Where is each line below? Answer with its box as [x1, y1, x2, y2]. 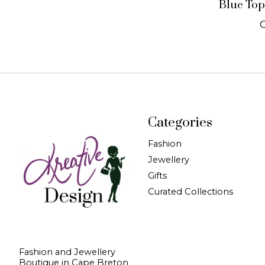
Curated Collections [147, 186, 233, 198]
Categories [147, 114, 212, 132]
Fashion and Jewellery [19, 247, 115, 258]
